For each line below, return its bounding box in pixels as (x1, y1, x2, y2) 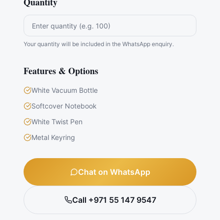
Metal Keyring (31, 133, 75, 141)
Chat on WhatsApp (78, 167, 150, 177)
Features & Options (24, 64, 98, 77)
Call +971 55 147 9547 (72, 195, 156, 205)
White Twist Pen (31, 117, 82, 126)
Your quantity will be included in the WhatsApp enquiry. (24, 40, 174, 48)
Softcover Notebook (31, 102, 97, 110)
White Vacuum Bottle (31, 86, 98, 94)
